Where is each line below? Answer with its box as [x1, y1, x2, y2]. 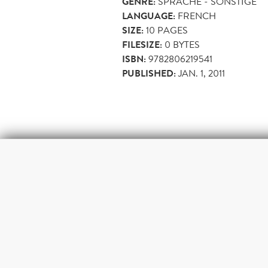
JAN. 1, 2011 [178, 66, 225, 80]
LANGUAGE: [122, 8, 175, 23]
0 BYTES [162, 37, 200, 51]
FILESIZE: [122, 37, 162, 52]
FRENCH [178, 8, 216, 23]
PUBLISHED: [122, 66, 176, 81]
